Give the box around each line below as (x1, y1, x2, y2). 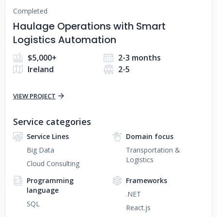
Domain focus (125, 132, 173, 141)
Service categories (13, 116, 91, 127)
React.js (125, 203, 151, 212)
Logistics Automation (13, 33, 116, 46)
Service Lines (27, 132, 69, 141)
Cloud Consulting (27, 159, 79, 168)
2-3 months (118, 52, 161, 63)
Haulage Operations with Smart (13, 19, 166, 33)
